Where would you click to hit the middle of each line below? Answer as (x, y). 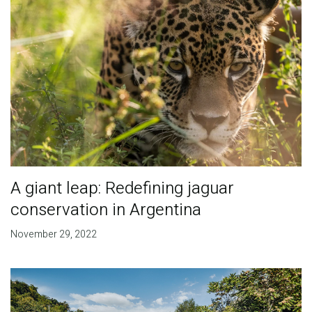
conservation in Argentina (106, 210)
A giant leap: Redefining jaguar (122, 189)
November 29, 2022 (53, 235)
